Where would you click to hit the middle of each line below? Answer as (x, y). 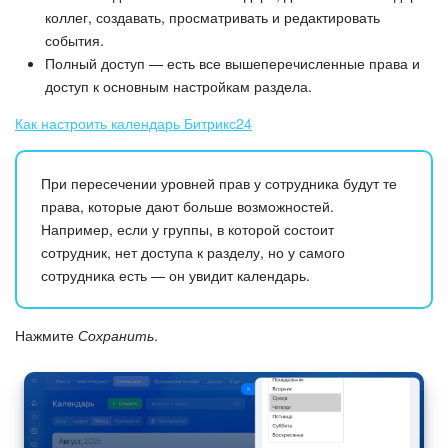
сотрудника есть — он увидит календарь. (175, 274)
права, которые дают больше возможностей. (187, 205)
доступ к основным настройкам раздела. (178, 85)
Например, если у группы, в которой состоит (187, 228)
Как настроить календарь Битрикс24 (133, 122)
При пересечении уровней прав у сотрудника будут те (219, 182)
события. (74, 39)
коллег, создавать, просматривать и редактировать (212, 16)
